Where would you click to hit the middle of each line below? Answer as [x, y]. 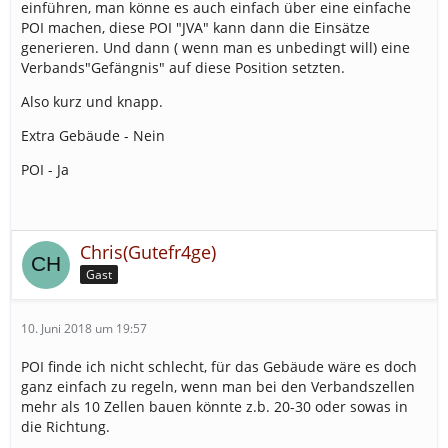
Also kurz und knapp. [92, 101]
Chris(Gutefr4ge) [148, 251]
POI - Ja [45, 169]
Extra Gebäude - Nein [93, 135]
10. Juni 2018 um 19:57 [84, 328]
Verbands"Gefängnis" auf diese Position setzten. [183, 67]
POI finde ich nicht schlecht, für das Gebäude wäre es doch [219, 366]
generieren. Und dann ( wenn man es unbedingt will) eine [215, 47]
